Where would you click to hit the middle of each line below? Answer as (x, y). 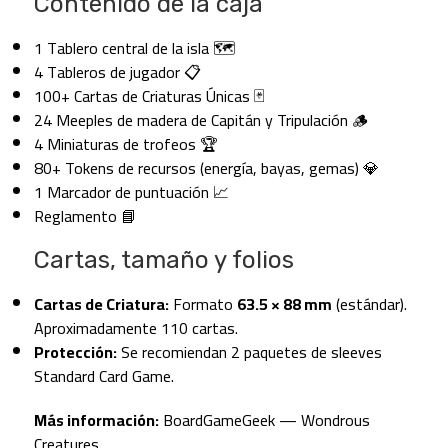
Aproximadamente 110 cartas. (135, 327)
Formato (202, 303)
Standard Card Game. (103, 375)
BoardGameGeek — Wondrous (264, 419)
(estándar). (369, 303)
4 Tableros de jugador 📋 (117, 71)
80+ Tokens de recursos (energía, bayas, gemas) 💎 (206, 167)
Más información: (96, 419)
